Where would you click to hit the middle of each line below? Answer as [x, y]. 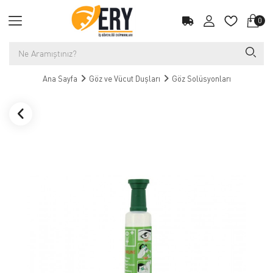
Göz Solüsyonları [201, 79]
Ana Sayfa [60, 79]
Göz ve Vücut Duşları [124, 79]
